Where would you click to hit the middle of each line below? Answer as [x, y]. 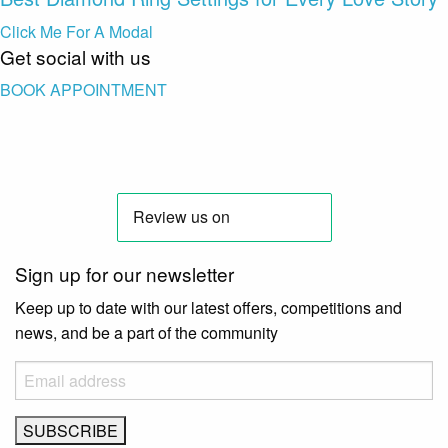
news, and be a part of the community [146, 332]
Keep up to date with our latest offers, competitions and [208, 307]
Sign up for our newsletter [124, 273]
